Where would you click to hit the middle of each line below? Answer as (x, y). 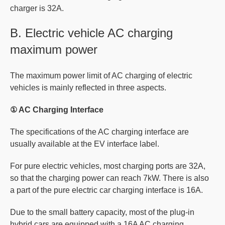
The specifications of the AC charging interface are (99, 132)
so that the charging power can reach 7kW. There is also (109, 178)
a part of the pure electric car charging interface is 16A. (106, 190)
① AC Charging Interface (57, 109)
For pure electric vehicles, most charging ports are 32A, (108, 166)
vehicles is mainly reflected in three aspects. (88, 87)
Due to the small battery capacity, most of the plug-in (102, 212)
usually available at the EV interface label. (85, 144)
